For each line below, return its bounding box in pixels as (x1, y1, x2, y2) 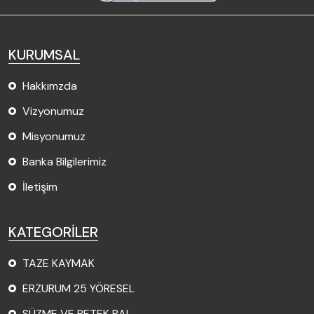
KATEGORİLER (8, 222, 98, 241)
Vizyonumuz (22, 103, 84, 118)
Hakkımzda (22, 78, 77, 93)
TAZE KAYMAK (22, 255, 95, 271)
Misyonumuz (22, 128, 86, 144)
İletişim (22, 179, 57, 194)
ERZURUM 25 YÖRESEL (22, 280, 135, 296)
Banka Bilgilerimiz (22, 153, 107, 169)
